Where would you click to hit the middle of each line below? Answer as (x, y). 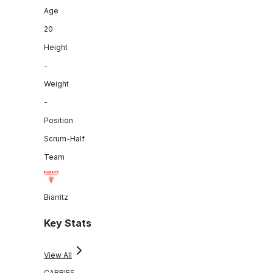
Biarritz (56, 197)
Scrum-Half (64, 138)
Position (58, 120)
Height (56, 47)
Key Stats (68, 223)
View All (58, 255)
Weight (56, 83)
